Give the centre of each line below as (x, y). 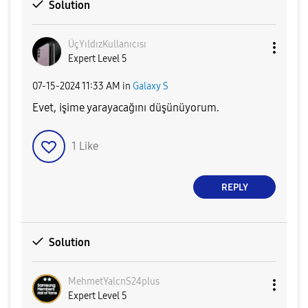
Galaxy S (151, 86)
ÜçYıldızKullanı (100, 45)
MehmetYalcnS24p (108, 282)
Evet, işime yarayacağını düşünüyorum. (126, 108)
